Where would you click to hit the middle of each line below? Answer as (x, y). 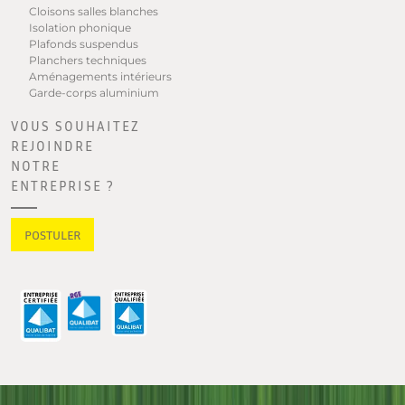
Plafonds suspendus (84, 44)
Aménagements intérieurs (100, 77)
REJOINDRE (52, 146)
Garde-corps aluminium (94, 93)
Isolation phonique (80, 28)
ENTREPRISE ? (63, 186)
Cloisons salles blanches (94, 12)
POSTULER (52, 235)
